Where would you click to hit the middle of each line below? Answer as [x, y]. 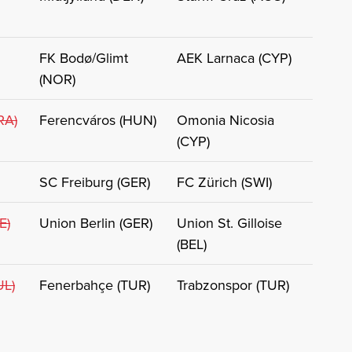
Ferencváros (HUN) [98, 120]
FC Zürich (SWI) [224, 182]
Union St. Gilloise [229, 223]
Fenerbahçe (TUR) [95, 285]
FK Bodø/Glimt [84, 58]
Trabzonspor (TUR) [233, 285]
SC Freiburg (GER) [95, 182]
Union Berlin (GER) [96, 223]
